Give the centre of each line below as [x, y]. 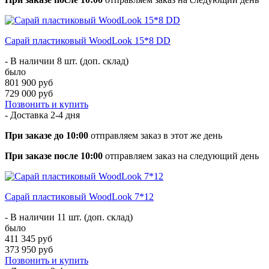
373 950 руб [29, 249]
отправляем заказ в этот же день [155, 135]
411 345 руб [29, 238]
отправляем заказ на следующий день [181, 156]
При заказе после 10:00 [54, 156]
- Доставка [28, 115]
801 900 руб [29, 82]
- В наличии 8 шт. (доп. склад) [67, 61]
